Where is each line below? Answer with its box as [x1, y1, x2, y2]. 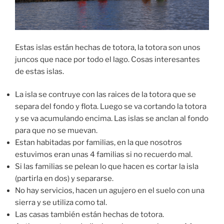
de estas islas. [15, 66, 64, 76]
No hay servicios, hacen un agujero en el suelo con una [15, 186, 204, 195]
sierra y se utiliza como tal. [15, 198, 107, 207]
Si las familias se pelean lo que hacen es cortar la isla [15, 162, 198, 171]
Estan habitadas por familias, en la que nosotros [15, 138, 182, 147]
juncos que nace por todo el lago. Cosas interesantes [15, 54, 200, 64]
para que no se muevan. [15, 126, 97, 135]
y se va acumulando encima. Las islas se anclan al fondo [15, 114, 208, 123]
